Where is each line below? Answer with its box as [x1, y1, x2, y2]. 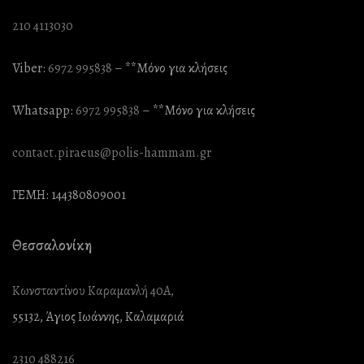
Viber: [12, 59, 48, 77]
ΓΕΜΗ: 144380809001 [12, 186, 126, 204]
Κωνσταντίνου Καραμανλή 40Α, [12, 282, 174, 300]
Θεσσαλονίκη [12, 236, 92, 255]
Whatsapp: [12, 102, 76, 119]
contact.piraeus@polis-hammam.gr [12, 144, 211, 162]
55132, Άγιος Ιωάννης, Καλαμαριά [12, 308, 184, 326]
